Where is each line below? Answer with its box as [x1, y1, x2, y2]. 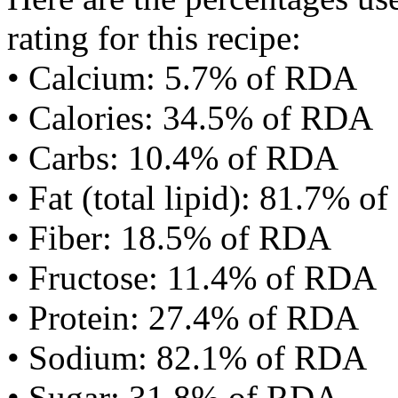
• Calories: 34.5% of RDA [7, 99, 373, 137]
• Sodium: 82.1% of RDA [7, 338, 367, 377]
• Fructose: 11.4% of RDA [7, 259, 377, 297]
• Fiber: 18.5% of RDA [7, 219, 331, 257]
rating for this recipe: [7, 19, 301, 57]
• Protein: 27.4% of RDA [7, 298, 359, 337]
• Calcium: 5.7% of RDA [7, 59, 357, 97]
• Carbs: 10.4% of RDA [7, 139, 338, 177]
